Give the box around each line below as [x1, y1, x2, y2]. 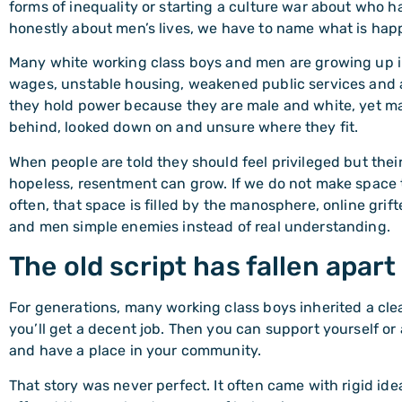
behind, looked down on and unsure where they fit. [9, 118, 359, 136]
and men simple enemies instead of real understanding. [9, 217, 390, 235]
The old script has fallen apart [9, 250, 397, 284]
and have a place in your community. [9, 342, 262, 360]
